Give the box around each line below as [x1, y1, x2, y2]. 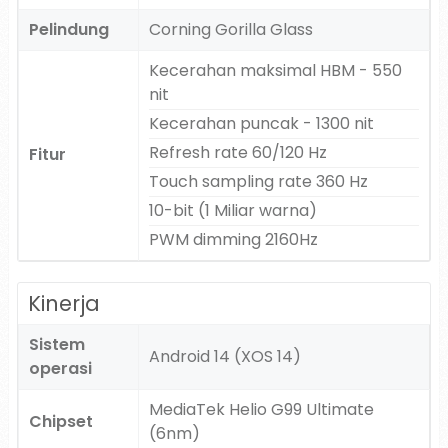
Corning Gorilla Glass [148, 18, 313, 41]
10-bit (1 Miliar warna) [148, 199, 317, 222]
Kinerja [27, 289, 100, 318]
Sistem [28, 333, 85, 356]
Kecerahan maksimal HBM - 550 [148, 59, 402, 82]
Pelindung [28, 18, 109, 41]
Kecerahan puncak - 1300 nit [148, 112, 374, 135]
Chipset [28, 410, 93, 433]
